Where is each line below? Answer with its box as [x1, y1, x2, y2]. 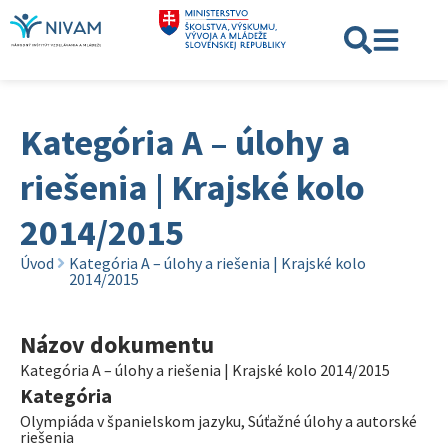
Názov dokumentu [20, 329, 214, 360]
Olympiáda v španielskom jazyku [20, 411, 241, 431]
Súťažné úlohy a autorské [248, 411, 417, 431]
